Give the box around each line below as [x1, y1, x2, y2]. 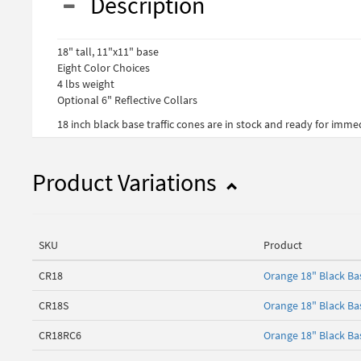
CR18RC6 [39, 328, 81, 343]
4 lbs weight [57, 77, 114, 92]
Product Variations [32, 167, 222, 198]
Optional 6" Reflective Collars [57, 93, 197, 108]
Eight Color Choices [57, 60, 150, 76]
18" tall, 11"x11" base [57, 44, 159, 60]
